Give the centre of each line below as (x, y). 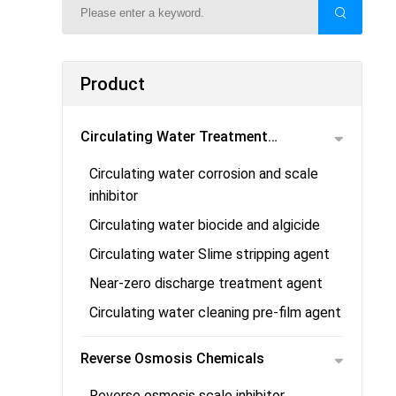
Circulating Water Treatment (174, 137)
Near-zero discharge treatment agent (206, 283)
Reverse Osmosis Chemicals (172, 358)
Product (113, 84)
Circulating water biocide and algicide (205, 225)
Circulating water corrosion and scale (204, 174)
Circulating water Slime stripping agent (209, 254)
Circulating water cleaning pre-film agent (215, 312)
